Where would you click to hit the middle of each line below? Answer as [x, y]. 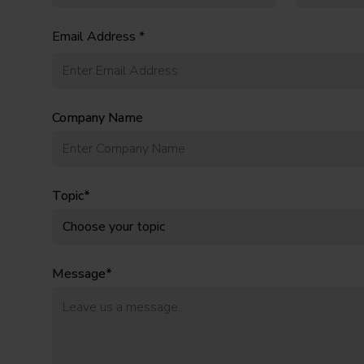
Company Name [97, 118]
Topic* [71, 196]
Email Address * [98, 37]
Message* [82, 274]
